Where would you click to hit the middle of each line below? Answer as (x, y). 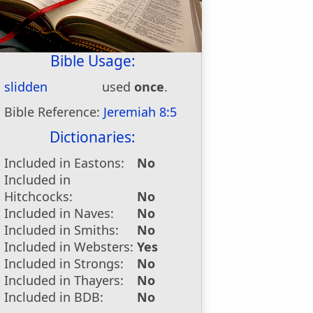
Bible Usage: (93, 61)
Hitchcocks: (39, 196)
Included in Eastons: (65, 163)
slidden (26, 87)
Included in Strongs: (64, 263)
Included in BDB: (54, 297)
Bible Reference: (54, 112)
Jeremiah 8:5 (140, 112)
